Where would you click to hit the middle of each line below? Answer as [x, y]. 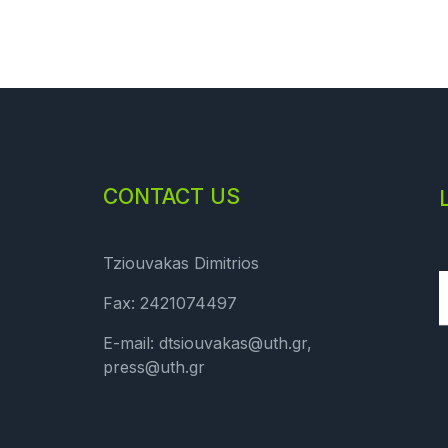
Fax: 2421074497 [170, 303]
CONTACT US [171, 196]
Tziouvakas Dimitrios [181, 263]
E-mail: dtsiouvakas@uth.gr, [207, 343]
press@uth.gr [154, 367]
